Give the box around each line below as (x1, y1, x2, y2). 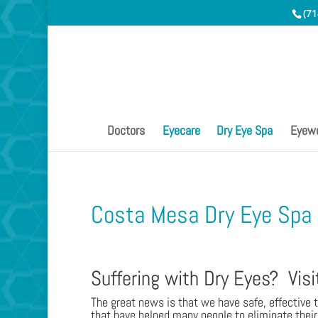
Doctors (107, 122, 145, 138)
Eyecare (163, 122, 200, 138)
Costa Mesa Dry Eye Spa (90, 199, 312, 230)
